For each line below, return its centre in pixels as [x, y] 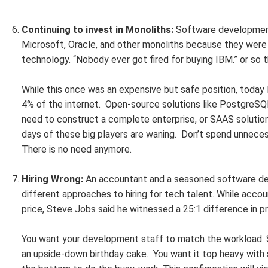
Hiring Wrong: [54, 179]
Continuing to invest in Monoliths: [98, 30]
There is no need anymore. [77, 149]
